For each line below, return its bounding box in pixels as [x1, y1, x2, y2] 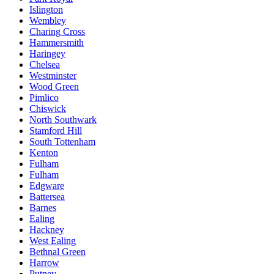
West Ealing [29, 235, 76, 246]
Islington [29, 4, 63, 15]
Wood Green [29, 81, 79, 92]
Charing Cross [29, 26, 85, 37]
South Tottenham [29, 136, 95, 147]
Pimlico [29, 92, 59, 103]
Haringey [29, 48, 65, 59]
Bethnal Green [29, 246, 86, 257]
